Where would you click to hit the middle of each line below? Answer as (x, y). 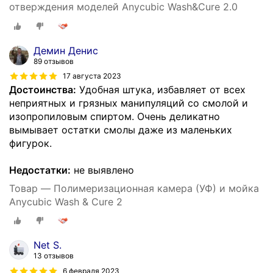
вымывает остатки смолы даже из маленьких (121, 129)
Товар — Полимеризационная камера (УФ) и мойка (134, 188)
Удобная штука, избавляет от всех (161, 89)
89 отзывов (54, 61)
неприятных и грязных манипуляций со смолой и (129, 103)
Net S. (48, 245)
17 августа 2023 (92, 76)
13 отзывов (54, 256)
